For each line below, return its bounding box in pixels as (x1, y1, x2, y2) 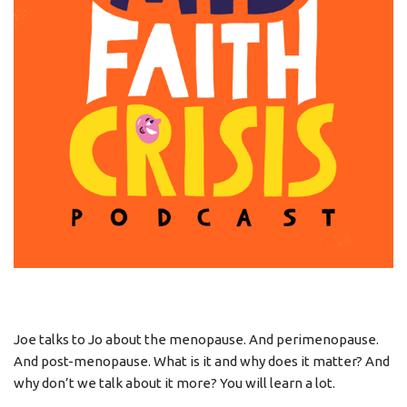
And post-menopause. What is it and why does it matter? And (14, 353, 390, 369)
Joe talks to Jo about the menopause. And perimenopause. (14, 332, 379, 347)
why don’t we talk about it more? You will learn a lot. (14, 375, 335, 391)
